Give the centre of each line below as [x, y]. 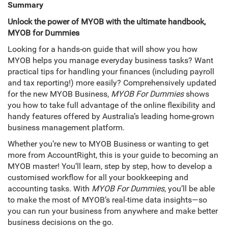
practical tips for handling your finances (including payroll [111, 72]
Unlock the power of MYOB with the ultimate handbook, [107, 22]
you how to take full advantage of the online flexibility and [111, 105]
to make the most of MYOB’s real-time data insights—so [107, 200]
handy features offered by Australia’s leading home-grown [111, 117]
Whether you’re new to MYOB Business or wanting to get [108, 144]
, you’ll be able [190, 189]
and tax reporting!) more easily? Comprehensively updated [112, 83]
